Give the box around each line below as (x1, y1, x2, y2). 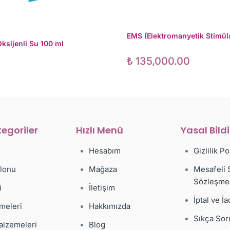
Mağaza (88, 164, 117, 175)
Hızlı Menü (75, 124, 123, 137)
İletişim (88, 183, 115, 193)
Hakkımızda (88, 201, 130, 212)
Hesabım (88, 146, 121, 156)
